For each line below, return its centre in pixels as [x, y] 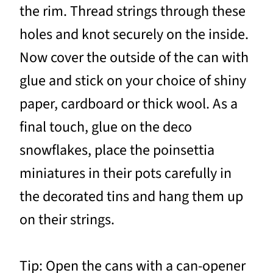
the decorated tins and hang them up [131, 197]
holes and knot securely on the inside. [134, 35]
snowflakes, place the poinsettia [117, 151]
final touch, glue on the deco [106, 127]
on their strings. [67, 220]
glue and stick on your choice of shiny [133, 81]
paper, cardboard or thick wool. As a [129, 104]
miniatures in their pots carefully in [126, 174]
